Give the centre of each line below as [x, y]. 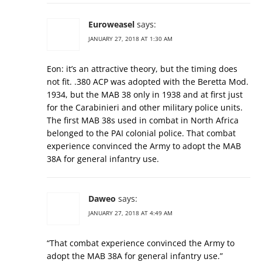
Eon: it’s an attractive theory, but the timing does [142, 69]
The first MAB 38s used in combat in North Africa [143, 120]
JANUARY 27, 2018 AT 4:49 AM [130, 213]
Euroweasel [111, 25]
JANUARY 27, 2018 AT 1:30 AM [130, 39]
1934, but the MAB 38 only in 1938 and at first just [145, 95]
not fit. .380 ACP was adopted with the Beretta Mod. [148, 82]
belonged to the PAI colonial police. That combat [141, 133]
